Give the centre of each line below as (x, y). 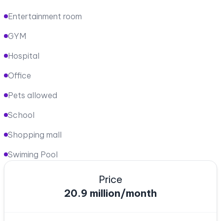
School (21, 115)
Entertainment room (45, 16)
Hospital (24, 55)
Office (19, 75)
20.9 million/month (110, 193)
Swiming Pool (33, 154)
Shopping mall (35, 134)
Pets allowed (33, 95)
